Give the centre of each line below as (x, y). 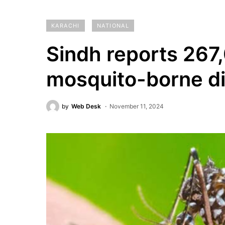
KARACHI (66, 26)
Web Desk (86, 106)
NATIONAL (113, 26)
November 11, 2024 (137, 106)
